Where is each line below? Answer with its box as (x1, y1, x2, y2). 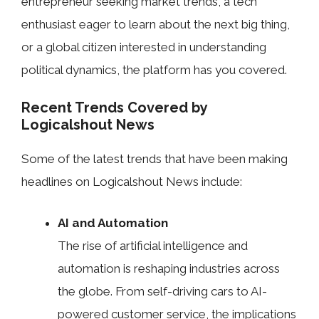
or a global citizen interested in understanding (21, 39, 266, 54)
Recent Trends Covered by (21, 99, 207, 117)
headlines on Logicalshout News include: (21, 174, 242, 189)
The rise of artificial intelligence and (58, 238, 248, 253)
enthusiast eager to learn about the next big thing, (21, 16, 290, 31)
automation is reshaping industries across (58, 261, 280, 276)
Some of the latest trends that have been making (21, 152, 288, 167)
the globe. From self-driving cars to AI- (58, 283, 267, 298)
